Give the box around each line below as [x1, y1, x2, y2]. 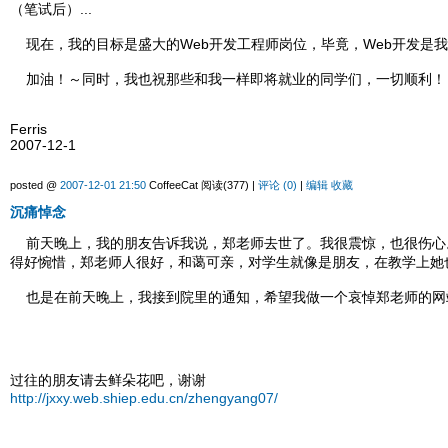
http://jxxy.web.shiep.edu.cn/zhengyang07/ [10, 390, 278, 407]
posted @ [10, 179, 60, 192]
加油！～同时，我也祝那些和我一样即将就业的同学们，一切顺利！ [10, 71, 446, 88]
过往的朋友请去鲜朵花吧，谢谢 [10, 372, 206, 389]
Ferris [10, 121, 47, 138]
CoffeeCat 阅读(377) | [146, 179, 258, 192]
